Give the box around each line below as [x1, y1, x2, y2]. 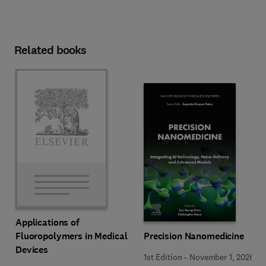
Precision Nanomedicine [144, 229, 244, 242]
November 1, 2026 [189, 251, 254, 262]
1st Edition [144, 251, 182, 262]
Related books [14, 42, 87, 58]
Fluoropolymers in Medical [15, 230, 128, 242]
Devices [15, 243, 49, 256]
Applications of [15, 216, 80, 229]
